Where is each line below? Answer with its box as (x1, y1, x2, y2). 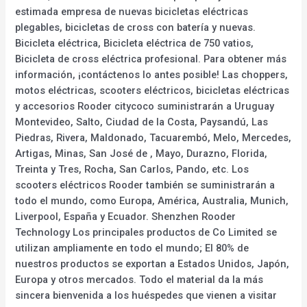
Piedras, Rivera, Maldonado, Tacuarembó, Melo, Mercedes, (15, 131, 292, 144)
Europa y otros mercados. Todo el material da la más (15, 273, 264, 286)
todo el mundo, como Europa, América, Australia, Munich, (15, 194, 289, 207)
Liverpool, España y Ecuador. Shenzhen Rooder (15, 210, 236, 223)
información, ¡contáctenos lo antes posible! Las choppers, (15, 68, 288, 81)
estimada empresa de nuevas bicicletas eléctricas (15, 5, 249, 18)
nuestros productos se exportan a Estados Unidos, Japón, (15, 257, 290, 270)
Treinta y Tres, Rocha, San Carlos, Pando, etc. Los (15, 162, 249, 175)
